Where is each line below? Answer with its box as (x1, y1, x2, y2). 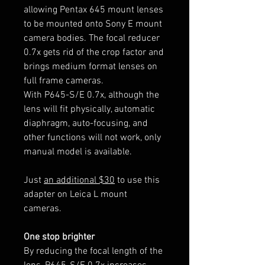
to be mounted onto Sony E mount (24, 18, 162, 30)
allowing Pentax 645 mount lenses (24, 4, 163, 16)
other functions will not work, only (24, 131, 161, 144)
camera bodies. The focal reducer (24, 32, 160, 44)
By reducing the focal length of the (24, 245, 163, 257)
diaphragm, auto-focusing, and (24, 117, 148, 130)
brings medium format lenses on (24, 60, 157, 73)
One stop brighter (24, 231, 95, 243)
